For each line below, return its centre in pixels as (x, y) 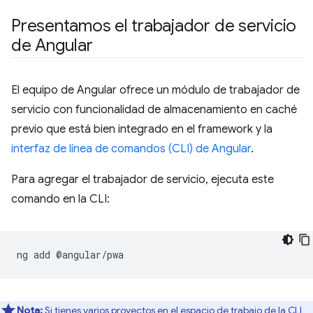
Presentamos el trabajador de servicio (154, 26)
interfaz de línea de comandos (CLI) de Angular (131, 149)
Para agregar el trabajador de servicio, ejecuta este (143, 180)
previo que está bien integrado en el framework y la (142, 129)
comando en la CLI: (60, 199)
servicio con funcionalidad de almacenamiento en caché (154, 110)
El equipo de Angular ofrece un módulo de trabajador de (155, 90)
